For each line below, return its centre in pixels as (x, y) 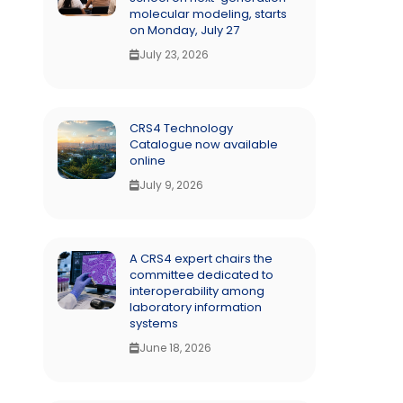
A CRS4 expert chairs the (201, 259)
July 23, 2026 (175, 54)
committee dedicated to (202, 275)
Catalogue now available (204, 144)
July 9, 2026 (172, 185)
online (148, 161)
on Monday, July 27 (185, 30)
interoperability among (197, 291)
